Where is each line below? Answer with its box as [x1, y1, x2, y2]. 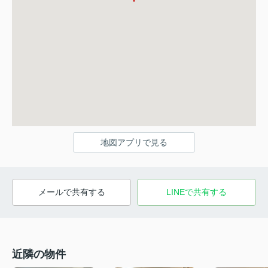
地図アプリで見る [100, 138, 167, 148]
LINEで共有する [166, 187, 227, 197]
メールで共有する [38, 187, 105, 197]
